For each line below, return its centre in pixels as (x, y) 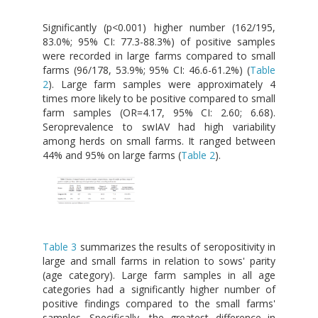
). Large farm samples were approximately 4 (162, 84)
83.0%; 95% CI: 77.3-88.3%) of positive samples (159, 41)
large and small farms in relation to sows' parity (159, 261)
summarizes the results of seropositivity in (176, 246)
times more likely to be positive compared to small (159, 98)
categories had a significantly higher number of (159, 289)
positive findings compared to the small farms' (159, 303)
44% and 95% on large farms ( (112, 155)
